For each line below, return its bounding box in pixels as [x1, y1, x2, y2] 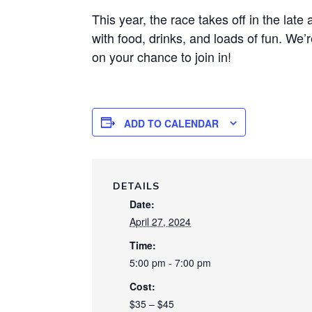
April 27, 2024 [130, 214, 191, 229]
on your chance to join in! [92, 47, 231, 65]
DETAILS [113, 180, 159, 193]
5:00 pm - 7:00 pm [130, 256, 211, 270]
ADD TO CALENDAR [124, 116, 219, 131]
